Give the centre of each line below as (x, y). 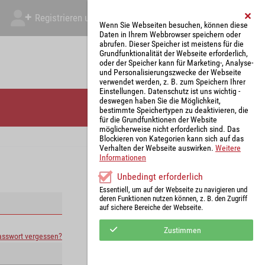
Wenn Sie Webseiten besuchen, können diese (174, 25)
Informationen (123, 157)
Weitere (228, 148)
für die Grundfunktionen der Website (158, 119)
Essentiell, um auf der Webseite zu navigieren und (173, 190)
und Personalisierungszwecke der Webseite (170, 72)
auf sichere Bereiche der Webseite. (151, 207)
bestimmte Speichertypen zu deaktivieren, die (174, 110)
